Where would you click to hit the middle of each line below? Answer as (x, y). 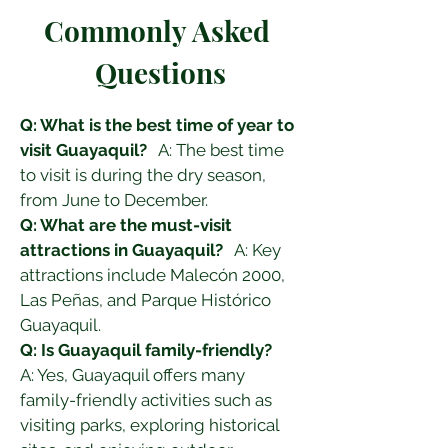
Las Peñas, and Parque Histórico (147, 300)
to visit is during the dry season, (145, 175)
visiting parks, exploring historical (151, 425)
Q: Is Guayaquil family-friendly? (146, 350)
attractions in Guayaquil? (121, 250)
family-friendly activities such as (148, 400)
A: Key (254, 250)
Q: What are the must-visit (128, 225)
